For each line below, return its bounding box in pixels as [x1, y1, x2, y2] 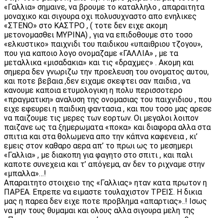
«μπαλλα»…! [4, 168, 48, 178]
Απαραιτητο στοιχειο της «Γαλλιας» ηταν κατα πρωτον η [4, 178, 207, 187]
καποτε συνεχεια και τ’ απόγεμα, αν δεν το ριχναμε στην [4, 159, 205, 169]
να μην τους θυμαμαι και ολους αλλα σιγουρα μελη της [4, 205, 195, 215]
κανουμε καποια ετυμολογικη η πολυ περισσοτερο [4, 85, 182, 95]
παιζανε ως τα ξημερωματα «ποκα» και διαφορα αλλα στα [4, 122, 211, 132]
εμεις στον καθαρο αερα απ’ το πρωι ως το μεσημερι [4, 141, 193, 150]
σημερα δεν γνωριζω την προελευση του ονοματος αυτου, [4, 67, 209, 76]
